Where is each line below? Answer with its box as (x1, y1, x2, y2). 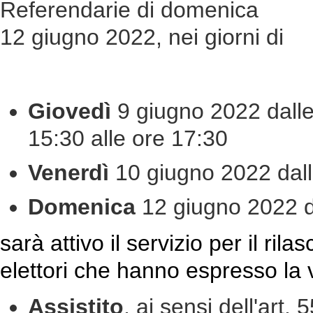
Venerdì (28, 160, 115, 185)
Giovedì (28, 99, 117, 124)
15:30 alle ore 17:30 (28, 126, 228, 151)
